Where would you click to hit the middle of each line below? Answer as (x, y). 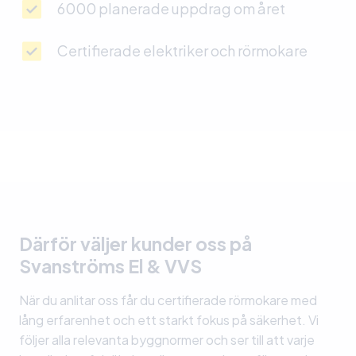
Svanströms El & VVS (110, 266)
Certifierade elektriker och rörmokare (182, 51)
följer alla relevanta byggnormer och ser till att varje (167, 340)
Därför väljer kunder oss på (135, 244)
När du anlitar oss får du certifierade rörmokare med (168, 300)
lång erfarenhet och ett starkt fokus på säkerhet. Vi (169, 320)
